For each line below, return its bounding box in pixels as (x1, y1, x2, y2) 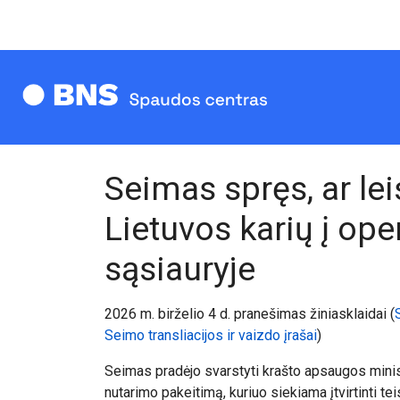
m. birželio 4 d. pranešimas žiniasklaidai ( (137, 305, 395, 322)
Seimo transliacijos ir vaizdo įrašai (104, 327, 317, 344)
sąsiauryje (104, 249, 255, 288)
